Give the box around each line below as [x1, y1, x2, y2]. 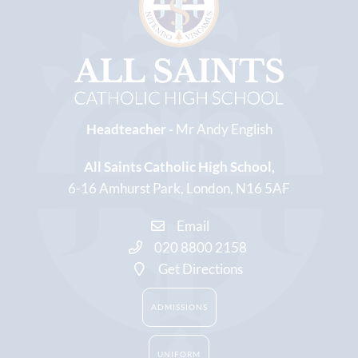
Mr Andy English [175, 120, 272, 137]
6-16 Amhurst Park [68, 179, 181, 197]
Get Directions [156, 260, 244, 277]
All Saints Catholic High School [83, 157, 272, 175]
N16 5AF [236, 179, 290, 197]
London [186, 179, 230, 197]
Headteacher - [86, 120, 176, 137]
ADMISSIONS [150, 301, 208, 312]
